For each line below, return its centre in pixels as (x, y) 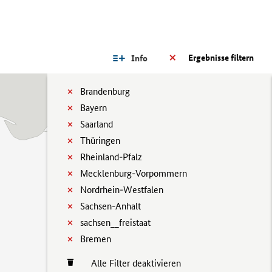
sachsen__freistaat (115, 223)
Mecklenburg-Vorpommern (134, 173)
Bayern (93, 108)
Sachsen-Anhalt (110, 206)
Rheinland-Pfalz (111, 157)
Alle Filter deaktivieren (130, 263)
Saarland (97, 124)
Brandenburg (105, 91)
